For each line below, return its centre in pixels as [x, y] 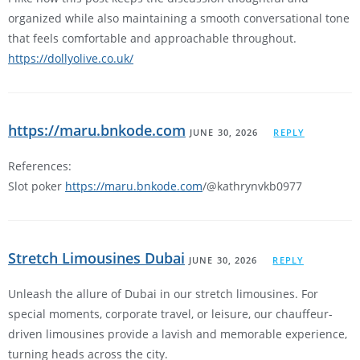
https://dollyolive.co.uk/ [71, 59]
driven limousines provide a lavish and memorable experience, [178, 334]
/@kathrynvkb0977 [252, 186]
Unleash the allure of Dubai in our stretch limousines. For [163, 294]
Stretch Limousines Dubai [96, 258]
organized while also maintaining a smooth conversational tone [179, 18]
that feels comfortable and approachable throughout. [152, 39]
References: [40, 166]
